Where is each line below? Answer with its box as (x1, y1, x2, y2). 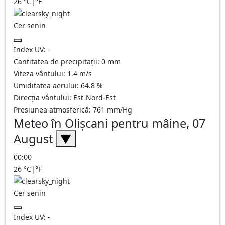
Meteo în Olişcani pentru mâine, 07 (14, 115, 205, 131)
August (14, 131, 56, 147)
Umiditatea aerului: (14, 81, 81, 90)
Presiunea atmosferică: (14, 105, 93, 115)
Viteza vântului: (14, 69, 67, 78)
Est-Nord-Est (73, 93, 116, 102)
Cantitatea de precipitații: (14, 57, 101, 66)
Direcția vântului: (14, 93, 73, 102)
